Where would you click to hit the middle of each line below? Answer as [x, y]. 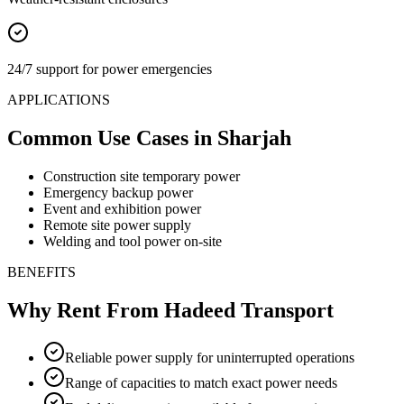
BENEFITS [41, 271]
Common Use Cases [101, 138]
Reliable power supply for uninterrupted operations [210, 357]
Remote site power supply [117, 225]
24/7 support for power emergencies [110, 69]
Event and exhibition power [122, 208]
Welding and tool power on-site [133, 241]
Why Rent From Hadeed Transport [170, 310]
